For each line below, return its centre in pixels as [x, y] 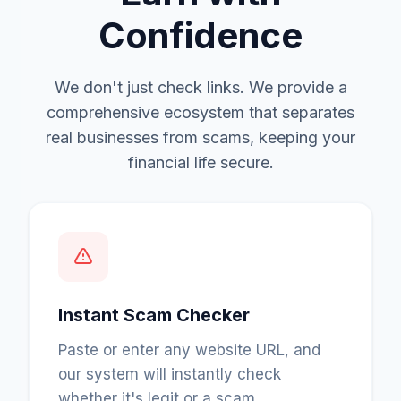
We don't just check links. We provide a [200, 87]
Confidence [200, 35]
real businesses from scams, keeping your [200, 137]
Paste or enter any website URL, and [189, 350]
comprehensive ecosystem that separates [200, 112]
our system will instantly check [170, 374]
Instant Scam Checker [154, 315]
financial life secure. [200, 162]
